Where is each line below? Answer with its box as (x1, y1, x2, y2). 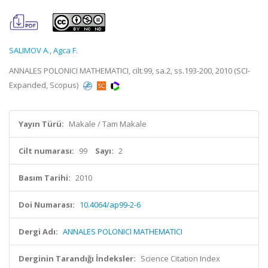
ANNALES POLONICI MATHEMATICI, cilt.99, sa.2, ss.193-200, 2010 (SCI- (9, 65, 250, 76)
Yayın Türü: (19, 118, 64, 129)
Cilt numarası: (19, 145, 74, 156)
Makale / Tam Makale (69, 118, 147, 129)
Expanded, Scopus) (9, 80, 80, 90)
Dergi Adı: (19, 226, 58, 237)
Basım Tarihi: (19, 172, 71, 183)
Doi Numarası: (19, 199, 75, 210)
